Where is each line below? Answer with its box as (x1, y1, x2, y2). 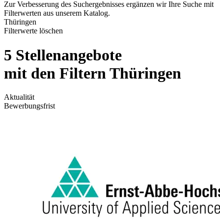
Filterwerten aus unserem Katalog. (4, 9, 110, 18)
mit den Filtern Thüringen (4, 64, 181, 82)
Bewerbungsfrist (4, 102, 55, 110)
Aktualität (4, 93, 34, 102)
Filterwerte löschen (4, 27, 63, 35)
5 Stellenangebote (4, 46, 122, 64)
